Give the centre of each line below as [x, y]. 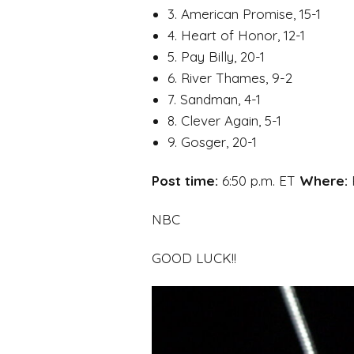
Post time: [185, 180]
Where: [324, 180]
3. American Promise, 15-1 [244, 13]
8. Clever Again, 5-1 [224, 120]
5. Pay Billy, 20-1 [216, 56]
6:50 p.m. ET [259, 180]
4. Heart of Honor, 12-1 [236, 35]
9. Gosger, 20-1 [212, 141]
